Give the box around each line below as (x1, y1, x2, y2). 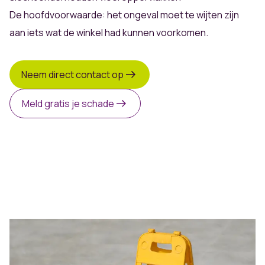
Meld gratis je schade (22, 96, 114, 110)
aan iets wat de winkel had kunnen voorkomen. (9, 26, 208, 40)
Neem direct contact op (21, 67, 124, 81)
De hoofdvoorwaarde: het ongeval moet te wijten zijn (9, 8, 239, 22)
